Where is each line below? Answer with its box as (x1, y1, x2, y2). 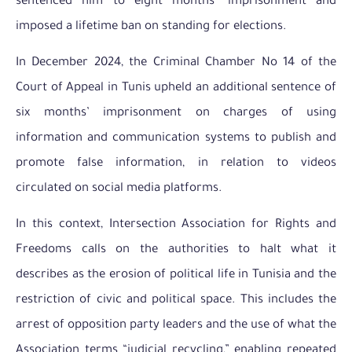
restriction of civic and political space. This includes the (16, 294, 336, 308)
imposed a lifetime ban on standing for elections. (16, 20, 286, 34)
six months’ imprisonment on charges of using (16, 106, 336, 120)
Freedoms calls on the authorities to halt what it (16, 244, 336, 258)
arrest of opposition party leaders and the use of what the (16, 319, 336, 333)
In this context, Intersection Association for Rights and (16, 218, 336, 233)
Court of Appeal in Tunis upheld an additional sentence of (16, 81, 336, 95)
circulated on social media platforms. (16, 181, 222, 196)
